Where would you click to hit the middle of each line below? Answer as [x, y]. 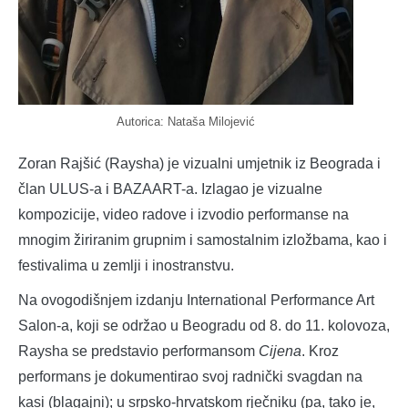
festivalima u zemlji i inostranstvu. [126, 265]
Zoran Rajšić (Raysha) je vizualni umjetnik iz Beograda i [199, 163]
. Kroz [320, 351]
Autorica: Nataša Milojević [186, 121]
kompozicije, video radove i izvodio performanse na [184, 214]
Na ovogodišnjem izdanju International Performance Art [196, 300]
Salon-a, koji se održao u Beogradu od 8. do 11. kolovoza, [204, 325]
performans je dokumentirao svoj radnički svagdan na [190, 376]
